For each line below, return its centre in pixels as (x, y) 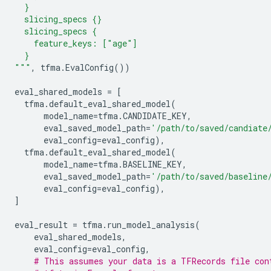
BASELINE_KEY (152, 164)
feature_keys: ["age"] (76, 43)
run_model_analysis (151, 225)
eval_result (41, 225)
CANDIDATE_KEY (155, 116)
